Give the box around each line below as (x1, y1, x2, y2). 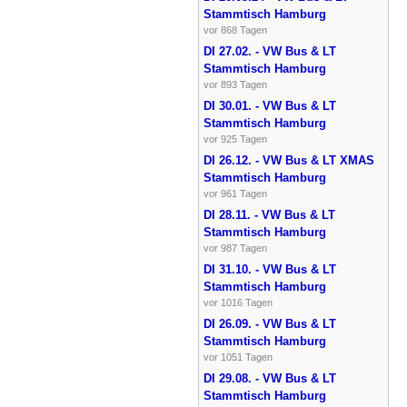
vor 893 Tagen (203, 78, 267, 90)
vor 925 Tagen (203, 133, 267, 144)
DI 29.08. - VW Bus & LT (203, 371, 336, 385)
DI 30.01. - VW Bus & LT (203, 98, 336, 113)
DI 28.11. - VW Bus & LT (203, 207, 335, 222)
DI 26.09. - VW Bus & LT (203, 316, 336, 331)
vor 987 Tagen (203, 242, 267, 253)
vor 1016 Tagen (203, 296, 273, 308)
